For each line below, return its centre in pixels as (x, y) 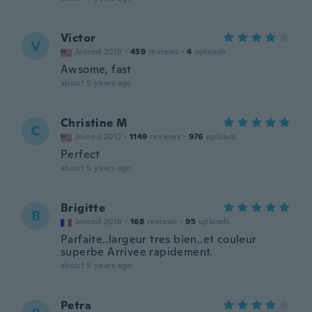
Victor (78, 38)
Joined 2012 (98, 136)
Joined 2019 (99, 52)
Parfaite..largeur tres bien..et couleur (159, 239)
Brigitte (83, 208)
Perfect (80, 154)
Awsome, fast (96, 69)
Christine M (94, 123)
